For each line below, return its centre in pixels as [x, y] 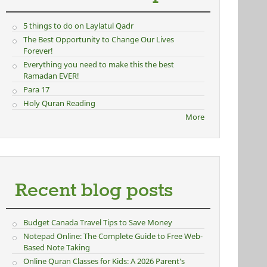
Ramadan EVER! [51, 76]
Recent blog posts [94, 191]
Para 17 [36, 89]
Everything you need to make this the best [99, 64]
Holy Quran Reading [59, 103]
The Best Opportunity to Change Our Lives [99, 39]
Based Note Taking [57, 247]
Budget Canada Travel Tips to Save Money [98, 222]
